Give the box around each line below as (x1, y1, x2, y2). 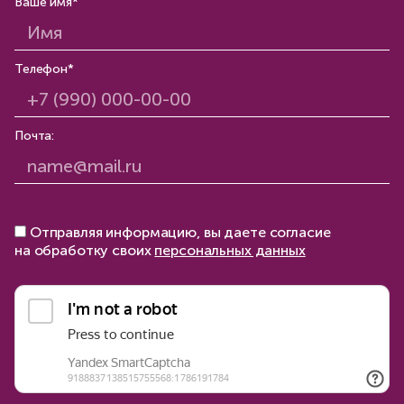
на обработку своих (14, 242, 155, 260)
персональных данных (154, 242, 306, 260)
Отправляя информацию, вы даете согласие (29, 224, 331, 242)
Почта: (14, 128, 55, 144)
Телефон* (14, 61, 74, 78)
